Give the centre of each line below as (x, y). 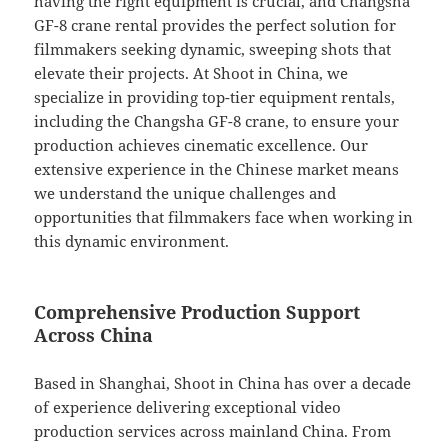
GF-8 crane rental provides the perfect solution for (215, 25)
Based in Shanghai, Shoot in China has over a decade (223, 383)
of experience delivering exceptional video (188, 407)
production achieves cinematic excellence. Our (201, 145)
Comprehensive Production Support (197, 312)
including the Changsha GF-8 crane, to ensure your (217, 121)
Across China (94, 335)
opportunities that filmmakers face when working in (224, 217)
